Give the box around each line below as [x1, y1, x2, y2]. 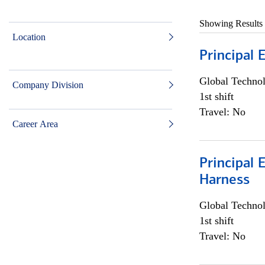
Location [12, 32, 46, 42]
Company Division [12, 80, 83, 90]
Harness [199, 173, 250, 188]
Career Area [12, 119, 58, 129]
